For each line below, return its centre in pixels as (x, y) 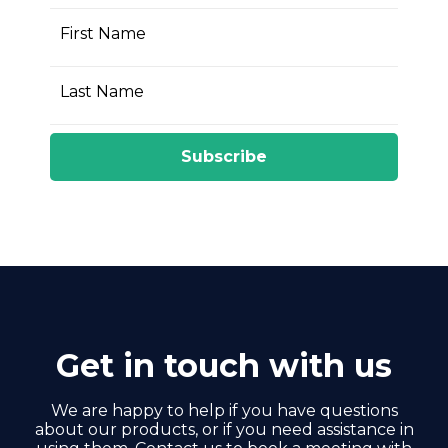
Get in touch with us (224, 365)
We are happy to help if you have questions (224, 410)
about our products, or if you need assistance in (224, 429)
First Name (103, 33)
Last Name (102, 91)
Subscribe (224, 157)
